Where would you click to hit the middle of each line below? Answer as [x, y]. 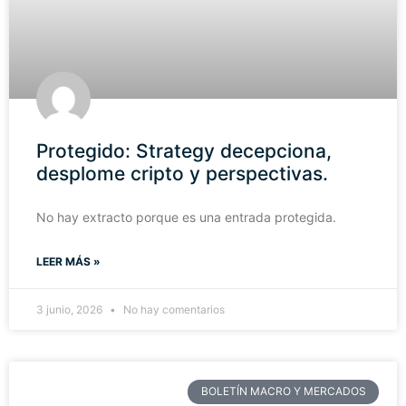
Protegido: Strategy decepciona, [184, 151]
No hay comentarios [173, 310]
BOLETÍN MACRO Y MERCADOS [283, 391]
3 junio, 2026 [71, 310]
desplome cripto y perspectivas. [182, 174]
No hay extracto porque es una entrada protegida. [186, 217]
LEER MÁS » [68, 262]
